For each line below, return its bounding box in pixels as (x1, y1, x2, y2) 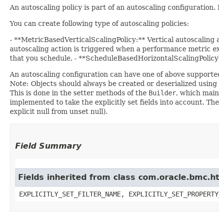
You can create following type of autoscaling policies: (10, 19, 189, 27)
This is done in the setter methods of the (10, 88, 149, 97)
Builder (149, 88, 176, 97)
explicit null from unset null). (10, 107, 108, 115)
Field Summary (15, 141, 81, 151)
